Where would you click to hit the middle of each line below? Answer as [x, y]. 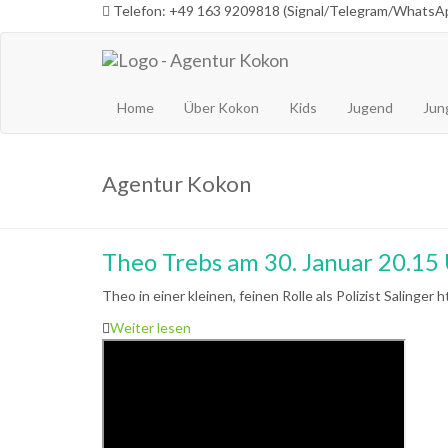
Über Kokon [221, 107]
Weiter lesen [150, 327]
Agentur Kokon [176, 183]
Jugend [370, 107]
